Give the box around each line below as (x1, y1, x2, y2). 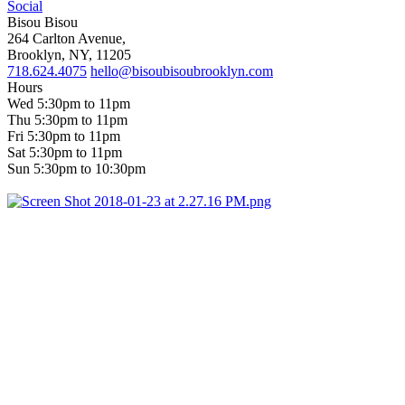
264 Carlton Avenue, (7, 31, 126, 47)
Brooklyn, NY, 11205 (7, 47, 131, 63)
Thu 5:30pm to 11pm (7, 112, 127, 128)
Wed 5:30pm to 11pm (7, 96, 130, 112)
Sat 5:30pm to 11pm (7, 145, 122, 161)
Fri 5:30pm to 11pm (7, 128, 120, 145)
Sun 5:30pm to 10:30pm (7, 161, 146, 177)
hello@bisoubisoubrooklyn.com (90, 63, 273, 80)
